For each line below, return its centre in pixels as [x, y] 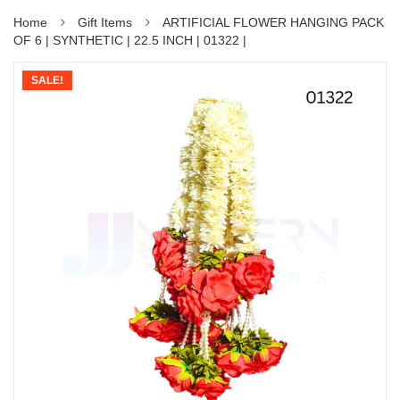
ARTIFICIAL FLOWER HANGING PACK [273, 22]
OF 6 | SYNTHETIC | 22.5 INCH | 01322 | [130, 40]
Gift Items [105, 22]
